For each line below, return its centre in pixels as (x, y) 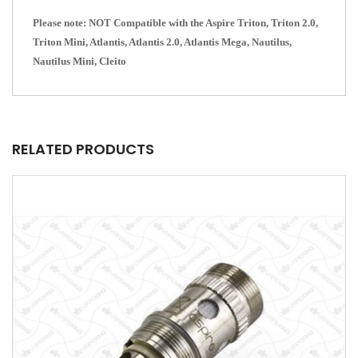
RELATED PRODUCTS (83, 149)
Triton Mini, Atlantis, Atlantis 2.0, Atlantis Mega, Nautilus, (162, 42)
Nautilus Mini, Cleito (80, 61)
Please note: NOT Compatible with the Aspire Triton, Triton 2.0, (175, 22)
